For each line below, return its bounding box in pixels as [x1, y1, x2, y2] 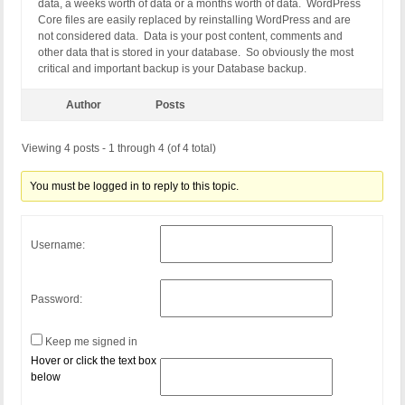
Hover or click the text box [31, 354, 156, 368]
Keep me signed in [45, 335, 137, 349]
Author [65, 99, 101, 112]
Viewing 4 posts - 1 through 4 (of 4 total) [22, 142, 216, 155]
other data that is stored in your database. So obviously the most [38, 46, 353, 60]
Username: [31, 238, 85, 251]
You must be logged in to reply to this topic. [30, 180, 240, 193]
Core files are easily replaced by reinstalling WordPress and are [38, 14, 351, 27]
